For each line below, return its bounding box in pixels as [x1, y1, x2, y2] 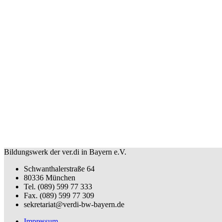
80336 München [24, 173, 75, 182]
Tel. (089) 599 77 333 [24, 182, 92, 191]
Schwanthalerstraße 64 [24, 165, 95, 173]
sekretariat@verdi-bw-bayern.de [24, 200, 124, 209]
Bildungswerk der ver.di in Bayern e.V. [4, 148, 126, 157]
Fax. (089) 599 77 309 [24, 191, 94, 200]
